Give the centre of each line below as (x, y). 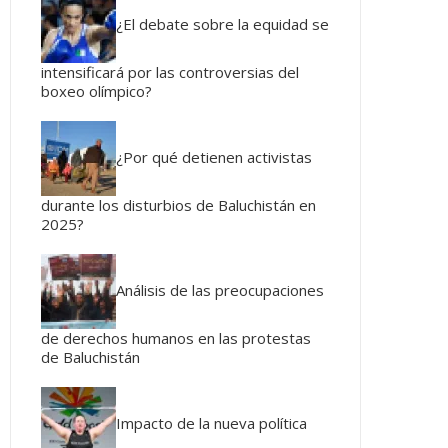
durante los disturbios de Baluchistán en (178, 205)
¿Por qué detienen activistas (214, 156)
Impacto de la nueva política (211, 422)
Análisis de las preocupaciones (220, 289)
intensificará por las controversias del (170, 72)
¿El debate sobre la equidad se (222, 23)
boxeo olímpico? (96, 91)
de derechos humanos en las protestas (176, 338)
